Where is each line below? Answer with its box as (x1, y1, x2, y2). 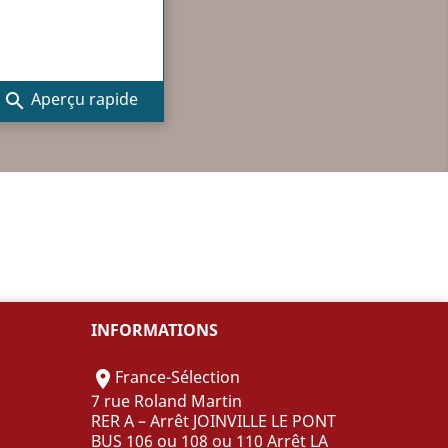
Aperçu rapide (27, 88, 138, 111)
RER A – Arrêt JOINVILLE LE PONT (91, 409, 336, 432)
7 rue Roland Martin (91, 389, 242, 412)
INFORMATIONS (91, 318, 218, 341)
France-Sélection (115, 366, 240, 389)
